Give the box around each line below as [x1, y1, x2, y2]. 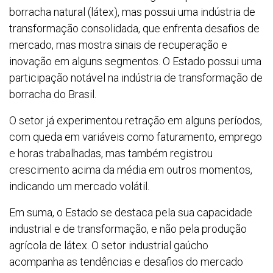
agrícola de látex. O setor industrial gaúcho [9, 239, 208, 252]
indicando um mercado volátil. [9, 180, 149, 193]
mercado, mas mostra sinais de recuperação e [9, 38, 227, 52]
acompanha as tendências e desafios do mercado [9, 255, 243, 269]
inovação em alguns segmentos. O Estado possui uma [9, 55, 261, 68]
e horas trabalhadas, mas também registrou [9, 147, 213, 160]
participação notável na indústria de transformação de [9, 71, 263, 85]
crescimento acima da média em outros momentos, [9, 163, 252, 177]
